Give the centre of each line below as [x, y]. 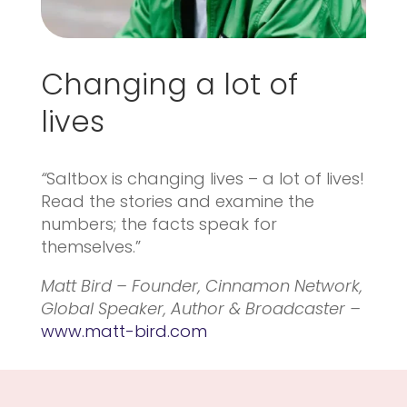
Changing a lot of [169, 84]
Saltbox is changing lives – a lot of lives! [205, 178]
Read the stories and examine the [177, 201]
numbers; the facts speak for [159, 223]
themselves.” [90, 246]
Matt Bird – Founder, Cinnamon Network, [201, 285]
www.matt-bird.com [124, 331]
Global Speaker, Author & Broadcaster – [200, 308]
